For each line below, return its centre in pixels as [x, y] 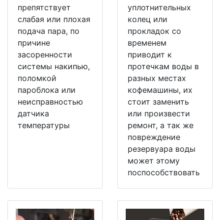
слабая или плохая [54, 19]
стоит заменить [158, 102]
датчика [33, 114]
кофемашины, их [160, 90]
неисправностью [50, 102]
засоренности [45, 55]
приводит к [150, 55]
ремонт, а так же [161, 125]
